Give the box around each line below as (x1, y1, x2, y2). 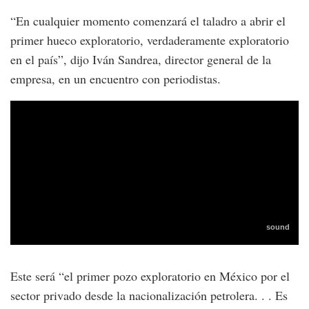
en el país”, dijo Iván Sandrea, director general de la (10, 50, 271, 68)
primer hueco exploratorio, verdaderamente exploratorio (10, 31, 289, 48)
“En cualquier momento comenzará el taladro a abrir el (10, 12, 286, 29)
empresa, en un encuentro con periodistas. (10, 70, 221, 87)
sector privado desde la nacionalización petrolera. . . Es (10, 286, 288, 303)
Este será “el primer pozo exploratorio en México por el (10, 267, 290, 284)
